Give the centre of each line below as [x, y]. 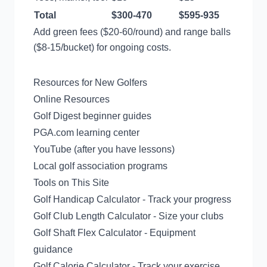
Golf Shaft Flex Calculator [88, 233]
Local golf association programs [100, 166]
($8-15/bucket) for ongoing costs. [102, 47]
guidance [53, 249]
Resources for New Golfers [90, 83]
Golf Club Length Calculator [92, 216]
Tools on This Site [71, 183]
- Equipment [169, 233]
